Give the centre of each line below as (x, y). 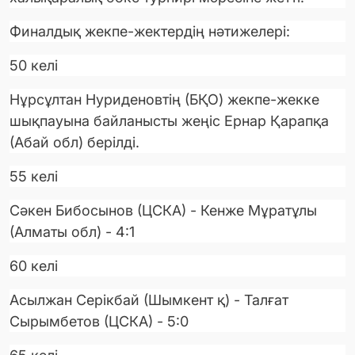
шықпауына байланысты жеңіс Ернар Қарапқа (169, 121)
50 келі (34, 66)
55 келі (34, 177)
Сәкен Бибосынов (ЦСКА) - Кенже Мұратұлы (163, 211)
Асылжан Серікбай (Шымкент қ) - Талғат (149, 300)
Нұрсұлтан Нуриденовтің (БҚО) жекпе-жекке (164, 100)
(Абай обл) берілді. (74, 143)
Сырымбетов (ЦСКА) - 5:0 (99, 322)
